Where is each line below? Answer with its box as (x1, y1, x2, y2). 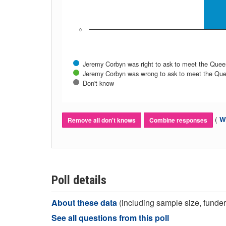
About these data (51, 197, 119, 208)
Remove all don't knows (68, 116, 136, 125)
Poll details (51, 173, 106, 187)
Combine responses (149, 116, 207, 125)
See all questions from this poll (51, 212, 169, 223)
